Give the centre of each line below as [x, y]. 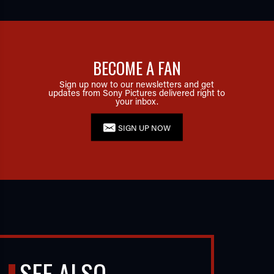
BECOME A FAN [137, 68]
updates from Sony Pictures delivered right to [137, 92]
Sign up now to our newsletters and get [137, 84]
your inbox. [137, 101]
